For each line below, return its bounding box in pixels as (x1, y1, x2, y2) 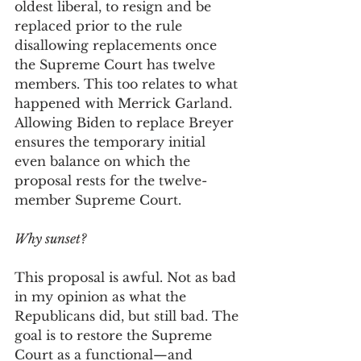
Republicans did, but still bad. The (15, 308, 243, 324)
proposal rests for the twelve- (15, 172, 207, 189)
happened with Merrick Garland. (15, 95, 236, 111)
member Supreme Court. (15, 192, 193, 208)
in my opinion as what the (15, 288, 190, 305)
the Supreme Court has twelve (15, 56, 219, 73)
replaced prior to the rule (15, 18, 186, 34)
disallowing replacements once (15, 37, 221, 53)
